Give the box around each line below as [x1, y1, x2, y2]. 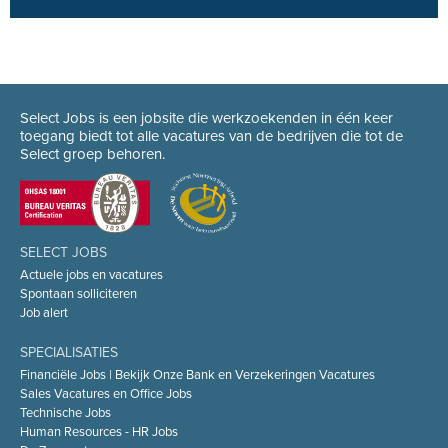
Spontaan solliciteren [20, 286, 137, 302]
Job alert [20, 305, 68, 321]
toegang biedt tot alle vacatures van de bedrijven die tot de [20, 127, 403, 145]
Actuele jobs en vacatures [20, 267, 163, 283]
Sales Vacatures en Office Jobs [20, 386, 192, 402]
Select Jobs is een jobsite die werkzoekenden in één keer [20, 109, 393, 127]
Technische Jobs [20, 405, 111, 421]
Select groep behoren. [20, 145, 165, 163]
